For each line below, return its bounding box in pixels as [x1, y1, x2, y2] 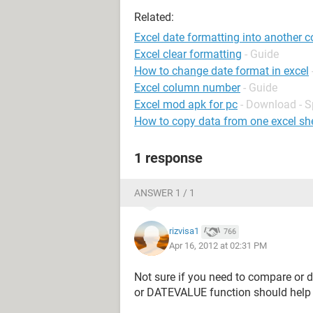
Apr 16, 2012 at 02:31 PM [169, 240, 267, 251]
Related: [134, 10, 174, 24]
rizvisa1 [169, 226, 199, 237]
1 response [134, 150, 203, 166]
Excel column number [134, 81, 240, 94]
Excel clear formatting [134, 48, 242, 61]
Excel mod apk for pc [134, 98, 238, 111]
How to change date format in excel [134, 64, 309, 78]
